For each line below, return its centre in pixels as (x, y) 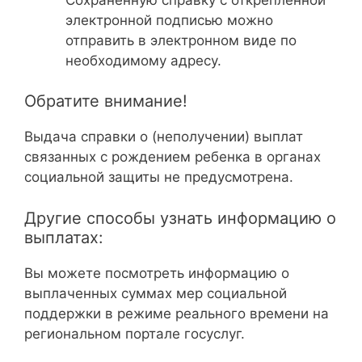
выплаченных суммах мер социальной (156, 293)
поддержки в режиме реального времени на (177, 313)
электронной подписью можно (169, 20)
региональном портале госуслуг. (135, 333)
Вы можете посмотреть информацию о (157, 273)
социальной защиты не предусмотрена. (159, 177)
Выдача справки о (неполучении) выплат (164, 137)
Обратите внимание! (106, 101)
